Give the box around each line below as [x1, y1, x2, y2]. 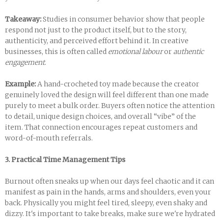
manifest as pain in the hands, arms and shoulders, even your [5, 188, 211, 196]
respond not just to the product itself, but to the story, [5, 26, 187, 34]
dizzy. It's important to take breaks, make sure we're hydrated [5, 209, 215, 218]
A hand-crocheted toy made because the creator [36, 80, 199, 88]
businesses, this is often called [5, 47, 108, 56]
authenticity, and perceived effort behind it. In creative [5, 36, 189, 45]
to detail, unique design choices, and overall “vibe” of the [5, 112, 196, 121]
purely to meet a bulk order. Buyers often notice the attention [5, 101, 215, 110]
